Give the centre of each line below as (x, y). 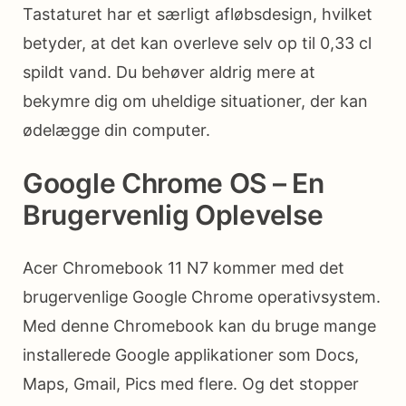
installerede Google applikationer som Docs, (191, 354)
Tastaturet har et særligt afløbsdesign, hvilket (198, 14)
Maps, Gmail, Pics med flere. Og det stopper (191, 383)
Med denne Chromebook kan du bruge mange (199, 325)
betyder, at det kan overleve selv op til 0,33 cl (197, 43)
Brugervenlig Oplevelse (173, 214)
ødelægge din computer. (116, 130)
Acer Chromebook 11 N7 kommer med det (184, 267)
